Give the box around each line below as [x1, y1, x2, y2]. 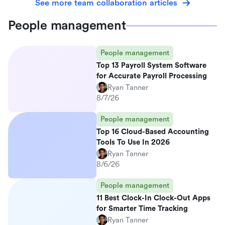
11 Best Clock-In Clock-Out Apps [96, 194, 210, 202]
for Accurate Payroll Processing [96, 72, 207, 80]
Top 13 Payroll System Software [96, 61, 206, 70]
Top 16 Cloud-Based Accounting [96, 128, 209, 136]
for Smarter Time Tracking [96, 204, 188, 213]
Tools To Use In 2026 [96, 138, 170, 147]
